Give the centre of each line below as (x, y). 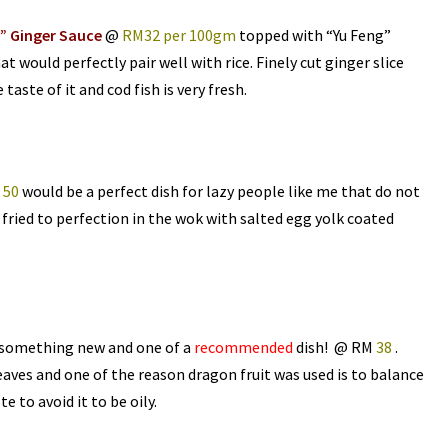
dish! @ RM (335, 347)
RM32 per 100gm (178, 35)
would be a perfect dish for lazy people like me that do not (219, 191)
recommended (244, 347)
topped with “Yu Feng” (313, 35)
